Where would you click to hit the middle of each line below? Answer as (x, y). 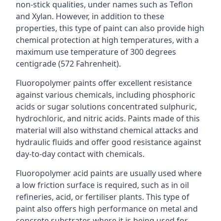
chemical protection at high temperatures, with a (107, 40)
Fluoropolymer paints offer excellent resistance (104, 83)
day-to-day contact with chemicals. (80, 154)
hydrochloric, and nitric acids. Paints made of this (108, 118)
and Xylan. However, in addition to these (90, 16)
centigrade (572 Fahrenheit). (68, 64)
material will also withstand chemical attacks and (107, 130)
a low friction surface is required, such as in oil (102, 185)
